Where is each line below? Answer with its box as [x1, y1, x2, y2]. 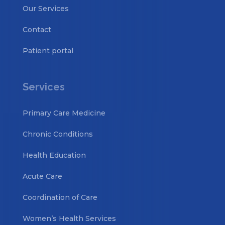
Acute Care [22, 171, 62, 181]
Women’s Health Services [22, 213, 116, 223]
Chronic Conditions [22, 129, 93, 139]
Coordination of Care [22, 192, 97, 202]
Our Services [22, 4, 69, 13]
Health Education [22, 150, 86, 160]
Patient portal [22, 46, 73, 55]
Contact [22, 25, 51, 34]
